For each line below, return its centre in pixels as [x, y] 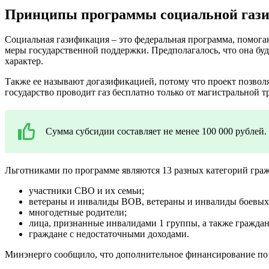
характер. [24, 61]
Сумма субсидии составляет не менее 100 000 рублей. [156, 131]
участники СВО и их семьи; [86, 191]
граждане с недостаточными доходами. [109, 234]
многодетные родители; [78, 213]
